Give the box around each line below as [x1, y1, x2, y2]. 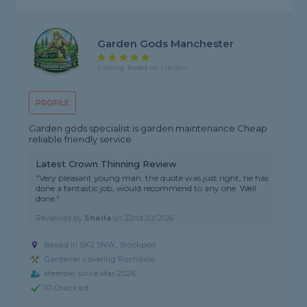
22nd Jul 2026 [125, 213, 175, 223]
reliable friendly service [29, 134, 132, 145]
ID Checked [44, 283, 89, 293]
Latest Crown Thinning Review [36, 158, 177, 170]
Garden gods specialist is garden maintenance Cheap [29, 123, 268, 134]
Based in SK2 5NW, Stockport [44, 240, 157, 250]
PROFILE [36, 98, 70, 108]
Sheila [84, 213, 112, 223]
